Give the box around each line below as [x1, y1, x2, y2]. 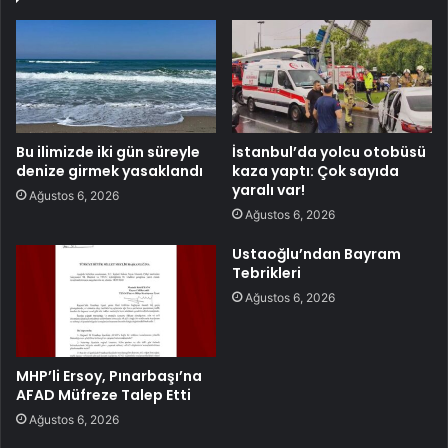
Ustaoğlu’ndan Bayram [232, 243, 401, 264]
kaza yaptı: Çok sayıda [232, 160, 399, 181]
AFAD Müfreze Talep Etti [16, 385, 191, 406]
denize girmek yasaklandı [16, 160, 203, 181]
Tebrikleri [232, 262, 301, 283]
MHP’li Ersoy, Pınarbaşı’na [16, 366, 202, 387]
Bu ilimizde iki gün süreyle [16, 141, 200, 162]
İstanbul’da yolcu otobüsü [232, 141, 426, 162]
